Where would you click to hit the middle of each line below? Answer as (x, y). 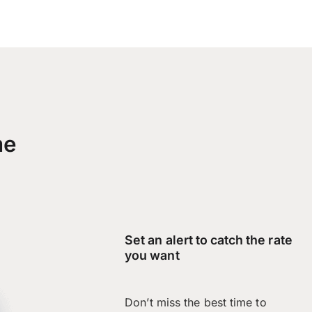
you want (152, 255)
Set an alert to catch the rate (209, 240)
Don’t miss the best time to (196, 303)
